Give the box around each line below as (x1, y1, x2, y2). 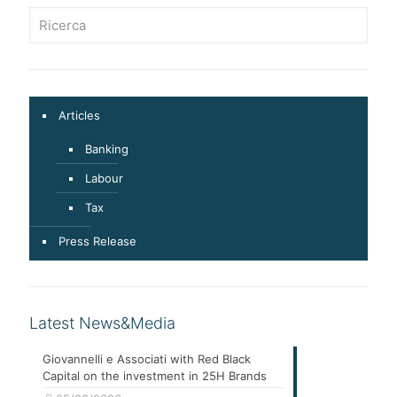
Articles (58, 108, 100, 122)
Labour (85, 171, 123, 185)
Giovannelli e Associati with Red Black (43, 352, 251, 366)
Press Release (58, 234, 136, 248)
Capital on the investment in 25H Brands (43, 369, 267, 383)
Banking (85, 142, 128, 156)
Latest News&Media (29, 314, 175, 332)
